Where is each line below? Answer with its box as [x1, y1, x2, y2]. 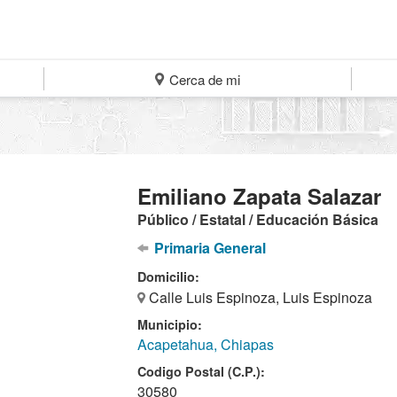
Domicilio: [137, 268, 200, 285]
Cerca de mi [166, 70, 241, 89]
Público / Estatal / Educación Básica [137, 209, 379, 230]
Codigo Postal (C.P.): [137, 362, 266, 380]
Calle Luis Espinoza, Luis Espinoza [145, 287, 373, 307]
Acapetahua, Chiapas [137, 334, 275, 354]
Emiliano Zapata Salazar [137, 181, 382, 211]
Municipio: [137, 315, 203, 333]
